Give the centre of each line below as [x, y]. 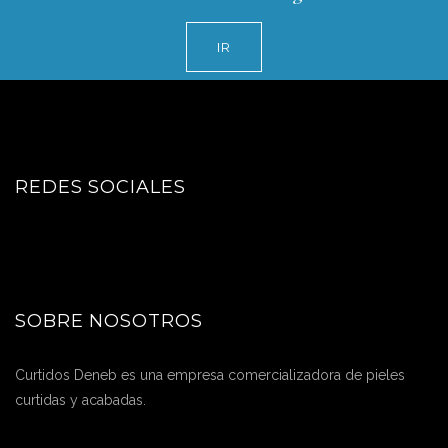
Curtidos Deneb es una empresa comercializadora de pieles [210, 374]
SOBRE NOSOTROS [109, 320]
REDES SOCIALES [100, 187]
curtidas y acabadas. [80, 399]
